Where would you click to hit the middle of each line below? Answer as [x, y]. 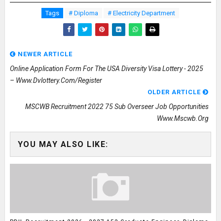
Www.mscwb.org [183, 118]
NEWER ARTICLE [44, 54]
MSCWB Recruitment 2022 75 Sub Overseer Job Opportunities [117, 107]
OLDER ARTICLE [175, 92]
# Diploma [84, 13]
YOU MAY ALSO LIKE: [63, 144]
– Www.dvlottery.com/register [56, 80]
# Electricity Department [142, 13]
